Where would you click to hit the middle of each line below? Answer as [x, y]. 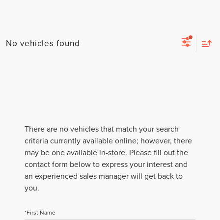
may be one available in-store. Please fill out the [106, 152]
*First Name [40, 213]
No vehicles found [43, 43]
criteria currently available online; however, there [108, 141]
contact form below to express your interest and [106, 164]
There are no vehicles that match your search [102, 129]
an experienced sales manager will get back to [104, 176]
